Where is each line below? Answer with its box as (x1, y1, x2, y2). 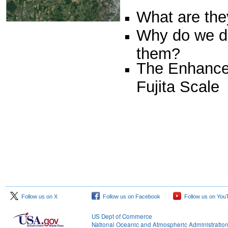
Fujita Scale (136, 78, 219, 92)
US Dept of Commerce (92, 212, 152, 220)
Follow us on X (18, 193, 58, 199)
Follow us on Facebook (100, 193, 160, 199)
